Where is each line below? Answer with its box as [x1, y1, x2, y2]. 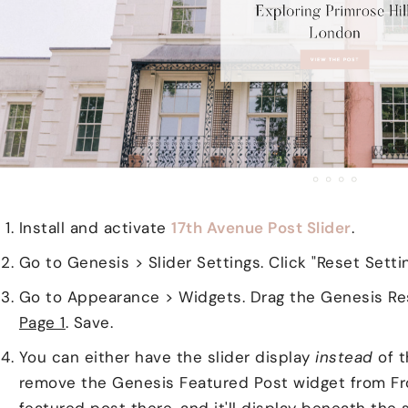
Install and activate [18, 217, 172, 238]
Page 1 [18, 311, 66, 332]
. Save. [65, 311, 114, 332]
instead [315, 346, 379, 367]
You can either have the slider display [18, 346, 316, 367]
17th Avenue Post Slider [171, 217, 352, 238]
